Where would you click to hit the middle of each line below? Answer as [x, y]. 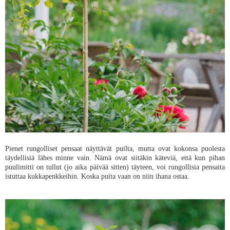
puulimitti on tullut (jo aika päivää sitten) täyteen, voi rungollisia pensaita [115, 167]
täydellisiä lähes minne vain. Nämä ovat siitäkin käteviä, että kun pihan [115, 158]
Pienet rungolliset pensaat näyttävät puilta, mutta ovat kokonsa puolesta [115, 148]
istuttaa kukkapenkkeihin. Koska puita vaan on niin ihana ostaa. [98, 176]
